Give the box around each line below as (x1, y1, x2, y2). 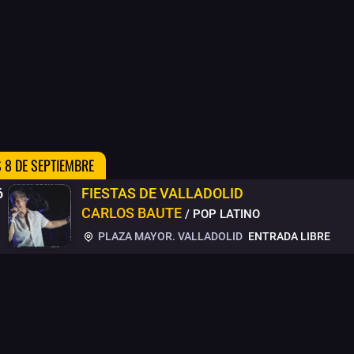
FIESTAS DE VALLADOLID (81, 184, 243, 201)
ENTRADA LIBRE (248, 229, 330, 243)
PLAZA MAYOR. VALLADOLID (96, 229, 243, 243)
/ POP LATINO (185, 206, 260, 221)
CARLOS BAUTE (81, 204, 182, 221)
